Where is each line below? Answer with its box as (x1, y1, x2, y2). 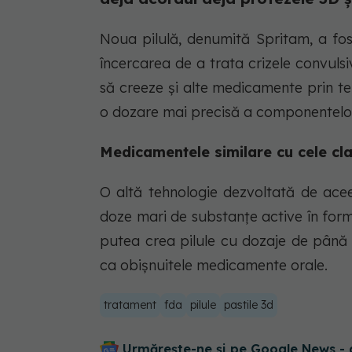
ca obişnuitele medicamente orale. (100, 255, 328, 274)
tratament (104, 297, 156, 312)
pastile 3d (224, 297, 273, 312)
